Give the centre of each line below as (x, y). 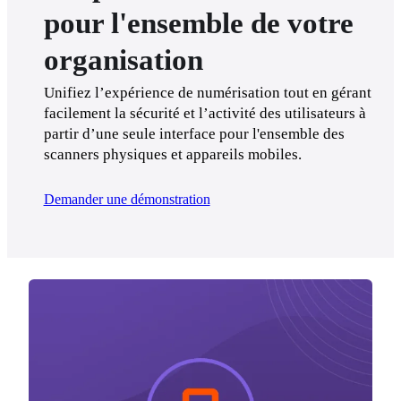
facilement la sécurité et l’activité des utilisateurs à (205, 114)
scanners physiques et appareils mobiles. (172, 155)
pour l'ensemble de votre (198, 22)
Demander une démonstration (127, 200)
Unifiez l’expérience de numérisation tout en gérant (207, 93)
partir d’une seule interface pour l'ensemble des (194, 134)
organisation (123, 59)
